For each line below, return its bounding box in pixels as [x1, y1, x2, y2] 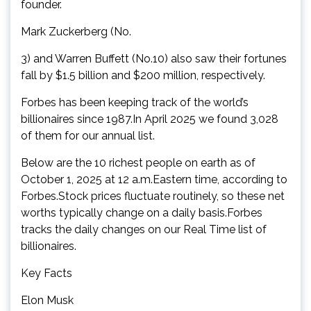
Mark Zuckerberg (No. [21, 24, 131, 38]
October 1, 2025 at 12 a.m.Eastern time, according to [21, 172, 287, 186]
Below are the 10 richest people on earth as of [21, 155, 255, 169]
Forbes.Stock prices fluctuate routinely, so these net [21, 189, 285, 203]
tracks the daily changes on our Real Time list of [21, 222, 267, 236]
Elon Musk [21, 293, 74, 307]
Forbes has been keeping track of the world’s [21, 95, 249, 109]
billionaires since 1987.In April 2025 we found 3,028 [21, 112, 278, 126]
